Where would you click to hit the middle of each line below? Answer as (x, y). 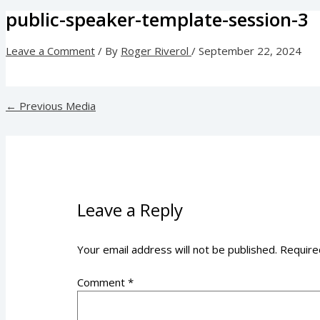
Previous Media (56, 105)
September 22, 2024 (250, 50)
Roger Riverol (156, 50)
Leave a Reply (130, 209)
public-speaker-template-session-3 (157, 19)
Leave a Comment (50, 50)
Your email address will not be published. (177, 249)
